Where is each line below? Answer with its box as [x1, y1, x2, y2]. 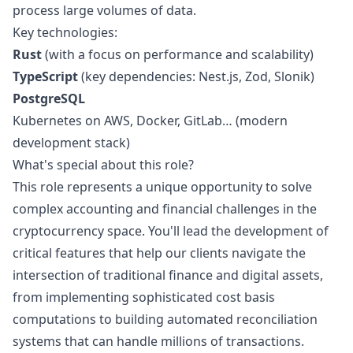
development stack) [13, 134, 130, 151]
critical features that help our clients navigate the [13, 244, 306, 262]
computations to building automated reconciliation [13, 310, 318, 328]
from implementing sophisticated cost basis [13, 288, 275, 306]
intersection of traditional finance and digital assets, [13, 266, 323, 284]
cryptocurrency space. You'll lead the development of [13, 222, 329, 240]
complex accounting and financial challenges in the [13, 200, 317, 217]
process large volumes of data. [13, 2, 196, 19]
